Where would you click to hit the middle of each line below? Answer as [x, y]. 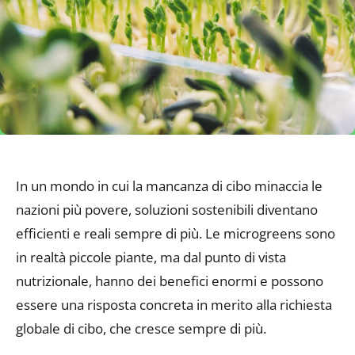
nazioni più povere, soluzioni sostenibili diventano [167, 209]
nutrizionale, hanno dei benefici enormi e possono [170, 281]
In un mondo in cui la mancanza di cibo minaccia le [169, 185]
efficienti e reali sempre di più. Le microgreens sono [176, 233]
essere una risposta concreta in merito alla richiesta [174, 304]
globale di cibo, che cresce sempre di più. [141, 328]
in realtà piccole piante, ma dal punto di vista [151, 257]
